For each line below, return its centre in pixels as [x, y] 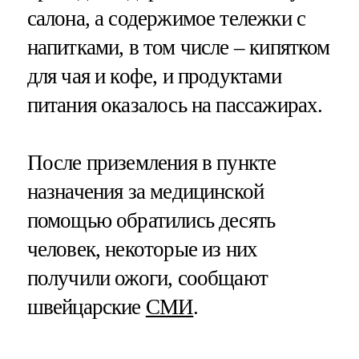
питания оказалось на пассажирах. [175, 105]
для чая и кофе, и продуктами [154, 77]
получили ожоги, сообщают [147, 278]
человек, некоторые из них [142, 249]
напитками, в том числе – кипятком [178, 48]
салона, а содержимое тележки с [166, 19]
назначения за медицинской [145, 191]
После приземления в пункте [151, 162]
